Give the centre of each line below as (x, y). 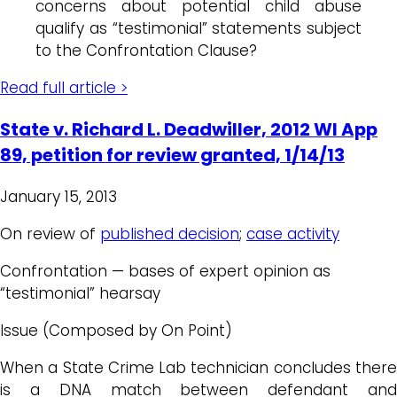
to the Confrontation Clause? (146, 50)
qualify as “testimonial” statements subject (198, 28)
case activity (293, 234)
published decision (170, 234)
